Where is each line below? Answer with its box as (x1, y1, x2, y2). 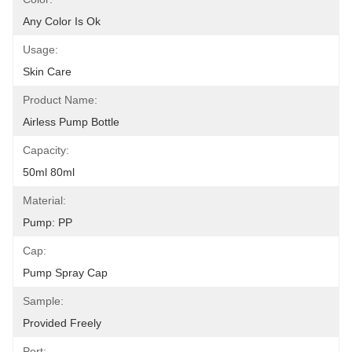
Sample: (23, 295, 64, 307)
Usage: (23, 43, 58, 56)
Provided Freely (23, 317, 101, 329)
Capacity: (23, 144, 69, 156)
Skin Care (23, 65, 71, 78)
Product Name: (23, 93, 97, 106)
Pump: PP (23, 216, 72, 229)
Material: (23, 194, 66, 207)
